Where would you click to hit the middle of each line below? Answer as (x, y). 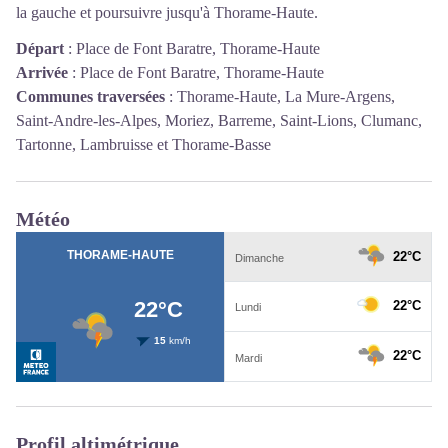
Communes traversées (90, 97)
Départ (40, 49)
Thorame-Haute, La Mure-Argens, (286, 97)
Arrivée (42, 73)
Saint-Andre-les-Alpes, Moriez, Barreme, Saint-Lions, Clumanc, (219, 121)
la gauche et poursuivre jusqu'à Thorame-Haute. (167, 13)
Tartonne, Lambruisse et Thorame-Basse (143, 145)
